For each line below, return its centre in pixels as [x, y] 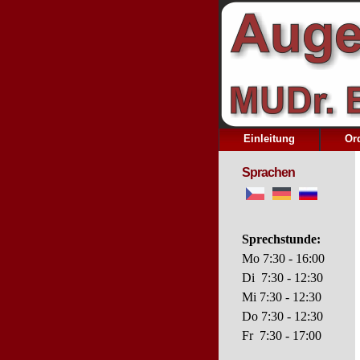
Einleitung [269, 139]
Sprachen [268, 172]
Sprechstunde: [281, 239]
